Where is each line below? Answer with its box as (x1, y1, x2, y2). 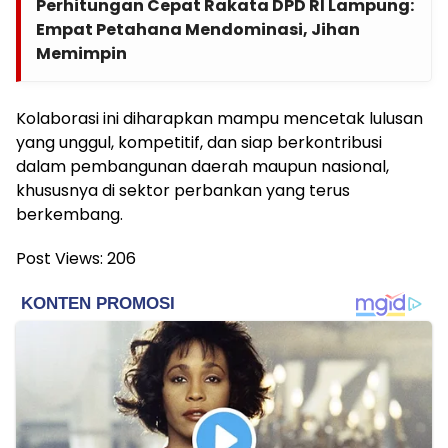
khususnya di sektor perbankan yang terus (16, 178, 350, 202)
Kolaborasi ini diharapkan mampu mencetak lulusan (16, 106, 423, 130)
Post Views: (16, 246, 103, 270)
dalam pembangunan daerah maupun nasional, (16, 154, 389, 178)
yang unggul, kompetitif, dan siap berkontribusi (16, 130, 382, 154)
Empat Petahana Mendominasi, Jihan (36, 17, 360, 41)
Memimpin (36, 41, 127, 65)
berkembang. (16, 202, 123, 226)
